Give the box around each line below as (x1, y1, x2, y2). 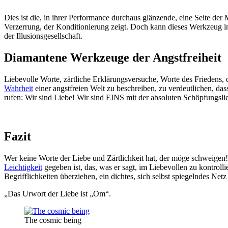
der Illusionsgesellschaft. (4, 31, 82, 40)
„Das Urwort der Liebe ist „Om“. (4, 189, 111, 198)
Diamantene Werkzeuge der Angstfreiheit (4, 50, 221, 64)
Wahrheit (4, 83, 33, 93)
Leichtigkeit (4, 162, 42, 172)
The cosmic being (24, 215, 81, 224)
